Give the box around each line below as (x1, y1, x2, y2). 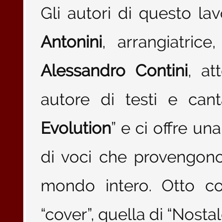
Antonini (41, 32, 102, 52)
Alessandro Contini (41, 61, 188, 80)
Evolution (41, 118, 111, 138)
